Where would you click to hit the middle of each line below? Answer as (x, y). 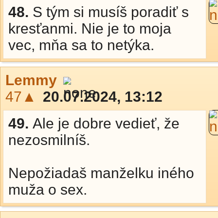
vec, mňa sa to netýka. (81, 45)
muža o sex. (48, 190)
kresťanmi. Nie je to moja (90, 28)
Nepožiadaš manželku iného (101, 173)
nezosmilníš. (49, 140)
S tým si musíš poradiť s (111, 12)
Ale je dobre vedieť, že (106, 123)
